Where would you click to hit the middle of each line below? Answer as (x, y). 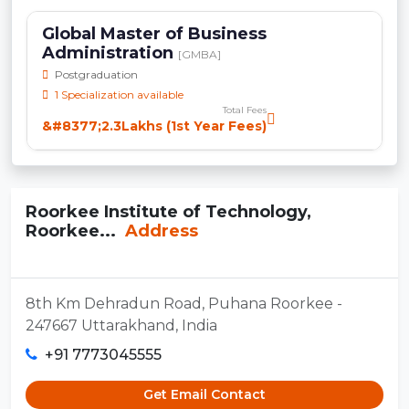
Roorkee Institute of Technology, (168, 211)
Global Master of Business (154, 33)
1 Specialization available (118, 94)
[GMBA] (199, 54)
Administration (110, 52)
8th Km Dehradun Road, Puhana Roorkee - (184, 303)
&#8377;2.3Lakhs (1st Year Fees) (154, 126)
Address (159, 231)
